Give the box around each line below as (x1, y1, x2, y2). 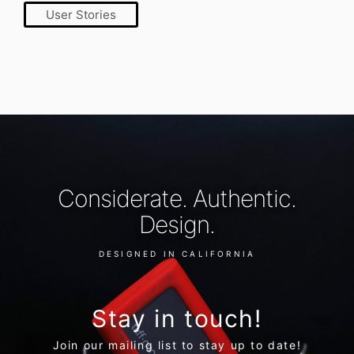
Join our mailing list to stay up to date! (52, 338, 302, 352)
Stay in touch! (92, 303, 262, 333)
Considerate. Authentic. (58, 183, 296, 213)
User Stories (46, 6, 116, 22)
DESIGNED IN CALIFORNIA (98, 248, 256, 258)
